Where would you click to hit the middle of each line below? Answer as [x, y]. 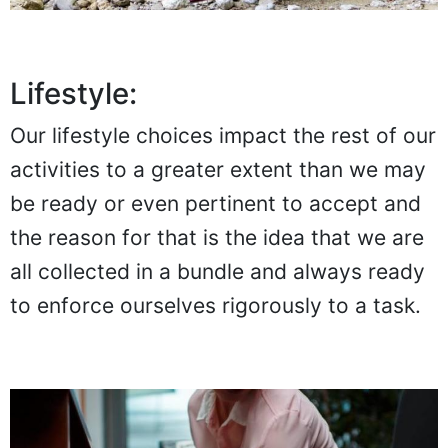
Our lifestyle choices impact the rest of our [223, 136]
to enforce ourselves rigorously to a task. [215, 306]
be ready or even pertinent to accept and [215, 204]
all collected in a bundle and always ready [217, 272]
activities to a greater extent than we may [218, 170]
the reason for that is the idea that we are [217, 238]
